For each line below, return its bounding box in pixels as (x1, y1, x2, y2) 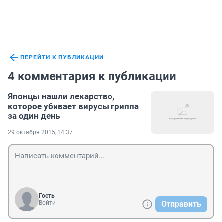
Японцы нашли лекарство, (8, 91, 114, 102)
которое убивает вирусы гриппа (8, 101, 139, 111)
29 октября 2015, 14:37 (8, 129, 73, 136)
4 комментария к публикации (8, 69, 176, 84)
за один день (8, 111, 60, 121)
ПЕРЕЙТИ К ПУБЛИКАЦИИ (20, 54, 104, 61)
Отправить (161, 199, 201, 209)
